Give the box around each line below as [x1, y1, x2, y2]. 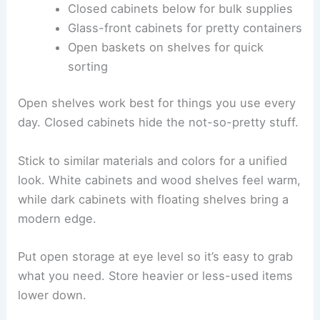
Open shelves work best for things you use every [18, 96, 296, 111]
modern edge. [18, 211, 97, 226]
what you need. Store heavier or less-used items [18, 268, 294, 283]
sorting [67, 59, 108, 74]
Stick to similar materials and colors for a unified [18, 153, 288, 168]
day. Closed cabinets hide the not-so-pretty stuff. [18, 115, 299, 130]
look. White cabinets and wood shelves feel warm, [18, 172, 301, 187]
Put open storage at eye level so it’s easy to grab [18, 249, 294, 264]
